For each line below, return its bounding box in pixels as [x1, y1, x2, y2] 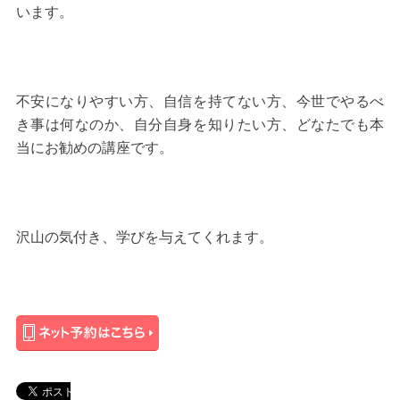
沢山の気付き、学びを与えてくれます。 [15, 229, 273, 246]
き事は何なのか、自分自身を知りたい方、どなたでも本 [15, 117, 385, 133]
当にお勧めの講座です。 [15, 140, 173, 156]
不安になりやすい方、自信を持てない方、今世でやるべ [15, 94, 385, 110]
